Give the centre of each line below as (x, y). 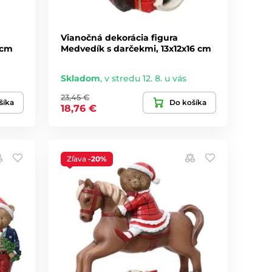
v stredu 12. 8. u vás (146, 78)
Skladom (81, 78)
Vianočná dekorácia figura (120, 37)
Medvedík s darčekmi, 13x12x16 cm (136, 48)
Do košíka (188, 102)
